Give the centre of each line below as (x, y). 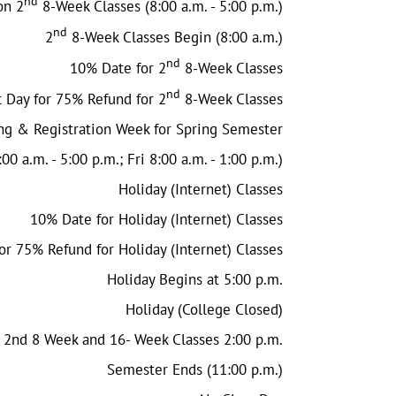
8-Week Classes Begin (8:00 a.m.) (175, 37)
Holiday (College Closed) (204, 309)
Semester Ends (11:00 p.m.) (195, 369)
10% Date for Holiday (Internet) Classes (156, 219)
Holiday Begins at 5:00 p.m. (195, 279)
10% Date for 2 (118, 68)
